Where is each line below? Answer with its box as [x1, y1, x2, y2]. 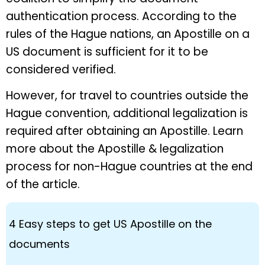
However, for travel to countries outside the [6, 88, 248, 104]
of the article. [6, 176, 80, 193]
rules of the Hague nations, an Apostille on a [6, 26, 250, 43]
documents [9, 236, 70, 251]
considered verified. [6, 62, 116, 78]
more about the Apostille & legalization [6, 141, 224, 157]
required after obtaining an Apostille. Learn [6, 123, 243, 140]
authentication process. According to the [6, 8, 237, 25]
